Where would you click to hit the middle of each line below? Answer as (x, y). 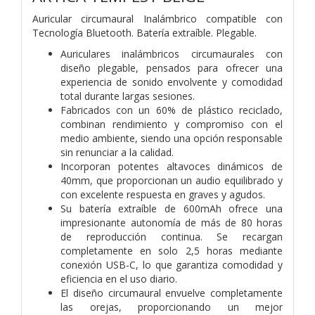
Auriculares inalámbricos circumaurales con (172, 53)
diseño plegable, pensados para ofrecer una (172, 67)
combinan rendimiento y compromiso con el (172, 124)
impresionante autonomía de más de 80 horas (172, 222)
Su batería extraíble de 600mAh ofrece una (172, 208)
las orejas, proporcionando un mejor (172, 307)
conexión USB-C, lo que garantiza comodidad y (172, 264)
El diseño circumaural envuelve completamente (172, 292)
